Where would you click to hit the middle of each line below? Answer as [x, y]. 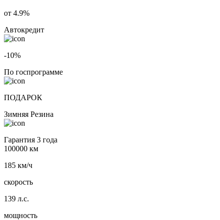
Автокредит [24, 30]
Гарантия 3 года [31, 140]
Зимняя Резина [29, 114]
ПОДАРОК [23, 98]
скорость [18, 182]
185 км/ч [18, 165]
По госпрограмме [33, 72]
